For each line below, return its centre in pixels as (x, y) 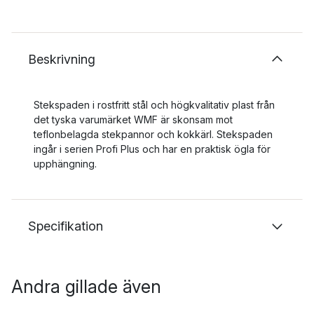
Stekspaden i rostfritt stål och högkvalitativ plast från (154, 105)
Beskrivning (62, 59)
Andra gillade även (86, 287)
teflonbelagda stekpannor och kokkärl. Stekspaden (153, 134)
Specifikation (66, 226)
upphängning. (65, 164)
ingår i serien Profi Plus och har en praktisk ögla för (152, 149)
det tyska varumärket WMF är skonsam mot (133, 120)
